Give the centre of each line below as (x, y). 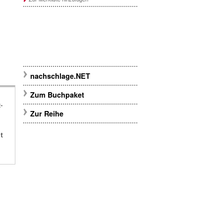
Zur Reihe (47, 114)
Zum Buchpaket (58, 95)
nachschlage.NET (60, 76)
